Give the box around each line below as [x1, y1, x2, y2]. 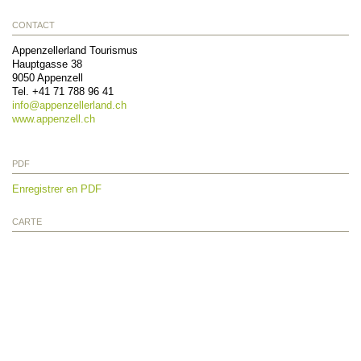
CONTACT [12, 19, 55, 30]
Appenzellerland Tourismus [12, 44, 138, 56]
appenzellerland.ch [39, 98, 127, 111]
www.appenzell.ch [12, 112, 95, 125]
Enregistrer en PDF [12, 182, 102, 195]
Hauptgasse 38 [12, 57, 82, 70]
